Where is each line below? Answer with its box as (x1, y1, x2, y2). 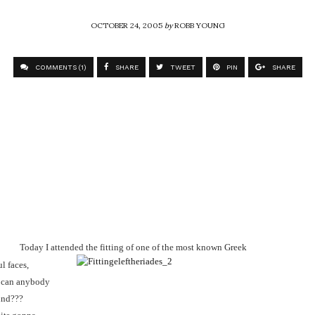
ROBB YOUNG (174, 13, 225, 36)
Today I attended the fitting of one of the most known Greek (18, 241, 247, 252)
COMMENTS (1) (32, 63, 86, 71)
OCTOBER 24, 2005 (90, 13, 165, 36)
